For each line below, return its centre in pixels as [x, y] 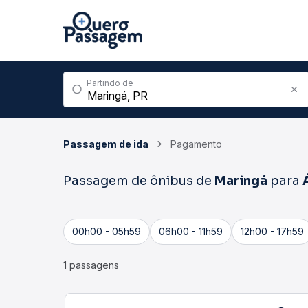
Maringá [241, 181]
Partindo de [110, 83]
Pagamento [196, 144]
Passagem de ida [106, 144]
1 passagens [91, 265]
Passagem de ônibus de [139, 181]
